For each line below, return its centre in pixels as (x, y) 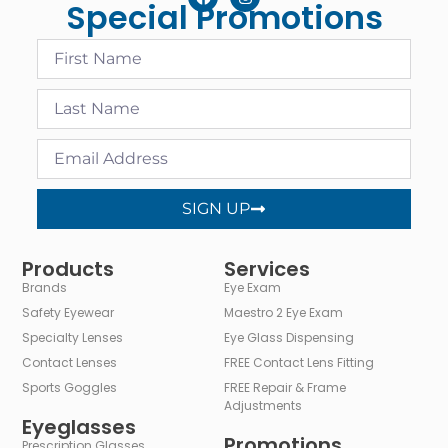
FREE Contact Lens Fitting (299, 363)
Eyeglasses (79, 427)
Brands (45, 288)
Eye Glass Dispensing (289, 338)
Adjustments (263, 406)
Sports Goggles (70, 388)
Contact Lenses (70, 363)
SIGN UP (216, 209)
